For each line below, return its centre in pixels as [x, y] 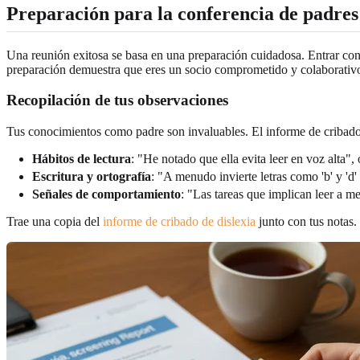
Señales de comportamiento [106, 194]
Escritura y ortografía [92, 176]
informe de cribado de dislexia [179, 221]
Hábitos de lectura [82, 158]
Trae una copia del [55, 221]
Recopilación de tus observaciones [117, 100]
